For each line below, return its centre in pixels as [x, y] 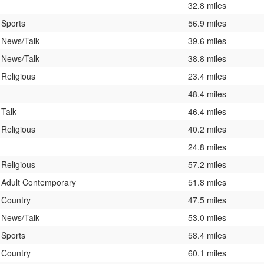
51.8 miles [207, 182]
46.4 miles [207, 111]
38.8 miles [207, 58]
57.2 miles [207, 164]
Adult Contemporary [39, 182]
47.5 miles [207, 199]
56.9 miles [207, 23]
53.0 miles [207, 217]
